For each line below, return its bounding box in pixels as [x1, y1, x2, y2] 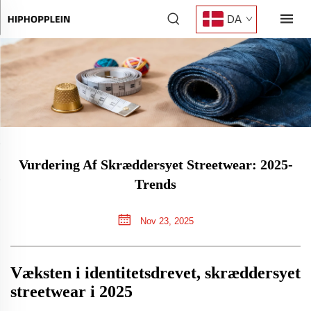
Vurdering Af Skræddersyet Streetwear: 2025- [18, 157, 293, 173]
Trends [135, 176, 176, 192]
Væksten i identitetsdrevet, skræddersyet [10, 264, 301, 283]
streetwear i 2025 [10, 283, 133, 301]
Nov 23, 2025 [137, 216, 194, 227]
